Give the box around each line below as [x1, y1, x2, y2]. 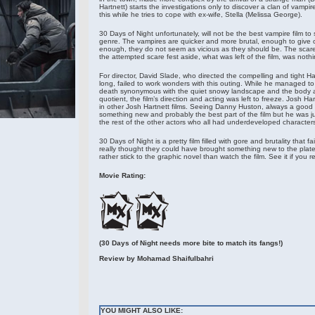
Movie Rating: [98, 172, 146, 179]
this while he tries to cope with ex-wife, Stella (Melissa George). [98, 11, 302, 18]
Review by [98, 255, 137, 262]
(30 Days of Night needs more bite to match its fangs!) [98, 239, 283, 247]
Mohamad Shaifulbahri [136, 255, 214, 262]
